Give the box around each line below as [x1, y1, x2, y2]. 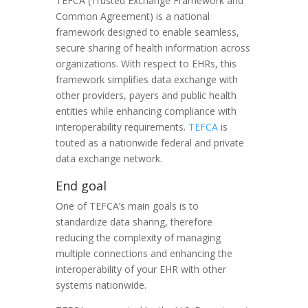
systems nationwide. [55, 278, 146, 291]
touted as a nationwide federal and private [55, 135, 244, 149]
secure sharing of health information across [55, 41, 250, 54]
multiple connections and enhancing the [55, 246, 232, 260]
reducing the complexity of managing [55, 230, 221, 244]
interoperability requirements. [55, 120, 188, 133]
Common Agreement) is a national [55, 9, 210, 23]
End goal [55, 177, 107, 194]
